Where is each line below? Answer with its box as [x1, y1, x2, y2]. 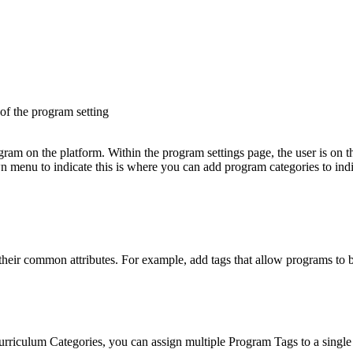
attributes [70, 253, 115, 267]
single [322, 335, 351, 349]
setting [76, 105, 109, 119]
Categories [50, 335, 102, 349]
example [142, 253, 184, 267]
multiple [185, 335, 225, 349]
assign [151, 335, 182, 349]
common [24, 253, 67, 267]
